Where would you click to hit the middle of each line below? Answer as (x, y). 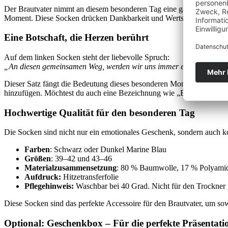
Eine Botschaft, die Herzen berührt (76, 38)
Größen (38, 159)
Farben (37, 150)
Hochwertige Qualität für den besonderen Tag (99, 112)
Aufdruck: (43, 177)
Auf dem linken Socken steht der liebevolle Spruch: (87, 57)
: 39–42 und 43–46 (81, 159)
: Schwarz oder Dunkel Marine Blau (108, 150)
